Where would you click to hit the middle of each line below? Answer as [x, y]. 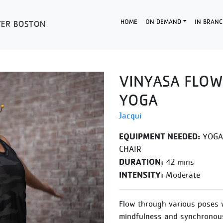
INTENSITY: [141, 174]
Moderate [182, 175]
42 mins [179, 162]
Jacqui [130, 115]
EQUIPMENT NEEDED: [160, 136]
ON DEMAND [163, 21]
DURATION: [141, 162]
